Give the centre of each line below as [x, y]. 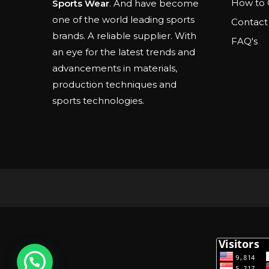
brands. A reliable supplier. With [125, 36]
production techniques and [115, 85]
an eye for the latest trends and [124, 52]
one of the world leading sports [124, 20]
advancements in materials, [115, 68]
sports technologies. [98, 101]
